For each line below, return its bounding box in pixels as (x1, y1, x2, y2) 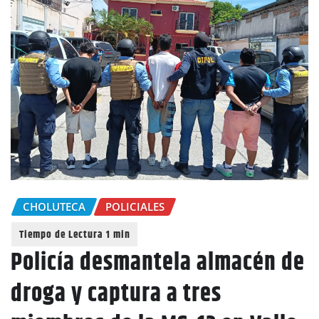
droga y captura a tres (11, 276, 221, 313)
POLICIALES (105, 199, 164, 214)
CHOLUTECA (23, 199, 85, 214)
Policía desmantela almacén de (11, 244, 305, 282)
